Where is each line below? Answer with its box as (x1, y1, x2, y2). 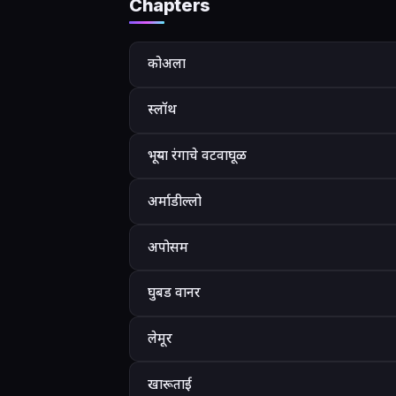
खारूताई (148, 375, 192, 392)
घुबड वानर (148, 284, 201, 301)
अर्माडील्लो (148, 192, 202, 209)
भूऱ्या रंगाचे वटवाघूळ (148, 146, 247, 164)
